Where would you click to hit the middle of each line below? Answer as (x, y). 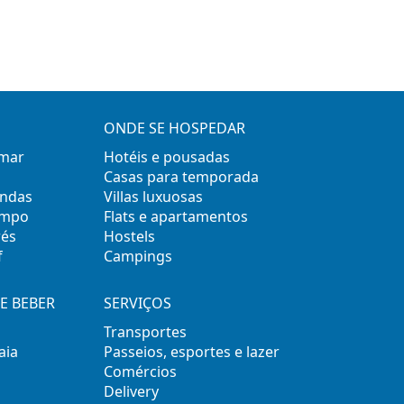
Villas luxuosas (153, 196)
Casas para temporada (181, 176)
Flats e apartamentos (175, 216)
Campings (138, 256)
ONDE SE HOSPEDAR (174, 128)
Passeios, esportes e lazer (191, 351)
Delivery (131, 391)
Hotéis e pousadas (166, 156)
